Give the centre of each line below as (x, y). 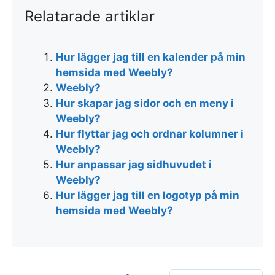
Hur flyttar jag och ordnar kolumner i (150, 134)
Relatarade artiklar (90, 17)
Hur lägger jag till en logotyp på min (148, 196)
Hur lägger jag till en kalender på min (151, 57)
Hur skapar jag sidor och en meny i (145, 103)
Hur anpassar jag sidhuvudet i (134, 165)
